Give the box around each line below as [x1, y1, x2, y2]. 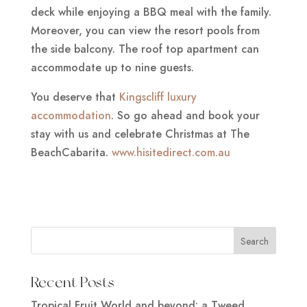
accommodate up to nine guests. [30, 59, 194, 75]
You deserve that [30, 88, 119, 105]
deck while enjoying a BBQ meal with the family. [30, 3, 271, 20]
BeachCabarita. [30, 144, 112, 160]
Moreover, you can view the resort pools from [30, 22, 260, 38]
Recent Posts [30, 273, 114, 291]
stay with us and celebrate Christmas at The [30, 125, 249, 142]
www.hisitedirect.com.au [111, 144, 230, 160]
